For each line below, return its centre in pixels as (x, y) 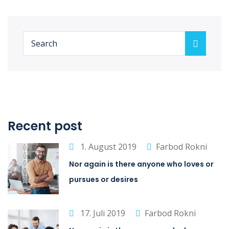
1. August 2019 (107, 146)
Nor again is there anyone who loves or (141, 164)
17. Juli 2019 (102, 213)
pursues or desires (104, 179)
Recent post (45, 126)
